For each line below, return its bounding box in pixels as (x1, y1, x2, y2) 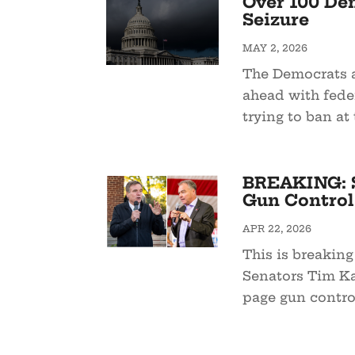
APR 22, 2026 (242, 223, 311, 235)
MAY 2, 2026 (242, 42, 307, 55)
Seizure (242, 10, 309, 30)
